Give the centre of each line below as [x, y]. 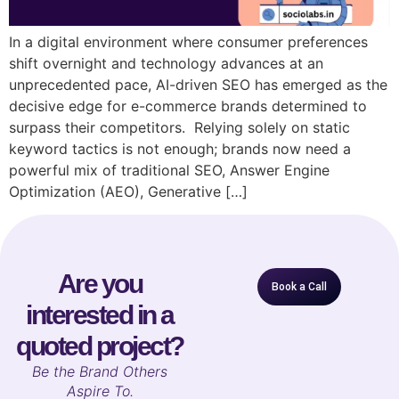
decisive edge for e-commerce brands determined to [188, 106]
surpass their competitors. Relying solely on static [179, 127]
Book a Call [299, 287]
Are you [100, 284]
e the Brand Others [104, 372]
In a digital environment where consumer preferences [188, 41]
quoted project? [100, 346]
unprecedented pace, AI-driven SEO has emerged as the [198, 84]
